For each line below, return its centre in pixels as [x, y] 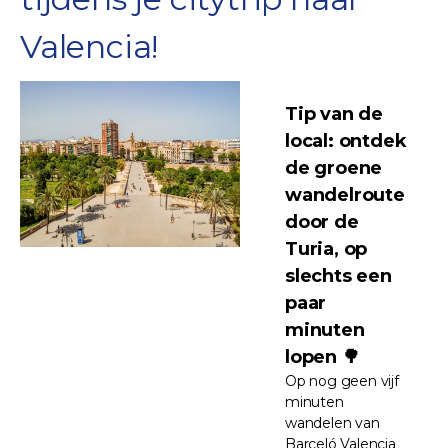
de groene [334, 167]
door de [322, 221]
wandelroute [345, 194]
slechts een [338, 275]
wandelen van [332, 422]
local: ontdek [346, 140]
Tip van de [334, 113]
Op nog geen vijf [342, 380]
